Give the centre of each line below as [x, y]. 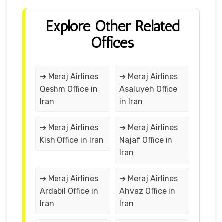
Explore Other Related [112, 26]
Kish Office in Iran [72, 140]
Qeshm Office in [69, 89]
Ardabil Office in [69, 191]
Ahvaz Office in [147, 191]
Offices [112, 42]
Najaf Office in [146, 140]
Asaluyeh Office [148, 89]
